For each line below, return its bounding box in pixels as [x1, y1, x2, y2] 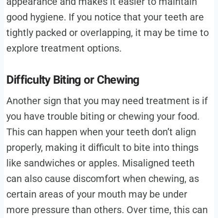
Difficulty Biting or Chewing [6, 72, 140, 89]
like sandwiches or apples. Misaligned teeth [6, 157, 195, 169]
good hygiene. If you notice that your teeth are [6, 11, 204, 23]
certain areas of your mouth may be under [6, 188, 187, 200]
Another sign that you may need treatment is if [6, 95, 208, 107]
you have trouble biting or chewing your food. [6, 110, 200, 123]
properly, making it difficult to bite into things [6, 142, 199, 154]
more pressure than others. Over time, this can [6, 204, 208, 216]
